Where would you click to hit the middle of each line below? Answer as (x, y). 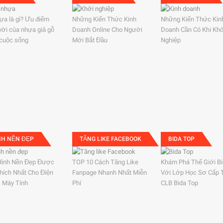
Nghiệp (171, 40)
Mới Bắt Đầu (90, 40)
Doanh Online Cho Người (107, 30)
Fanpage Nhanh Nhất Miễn (109, 172)
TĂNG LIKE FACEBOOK (110, 139)
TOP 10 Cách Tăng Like (105, 162)
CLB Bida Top (180, 183)
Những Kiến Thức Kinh (104, 19)
